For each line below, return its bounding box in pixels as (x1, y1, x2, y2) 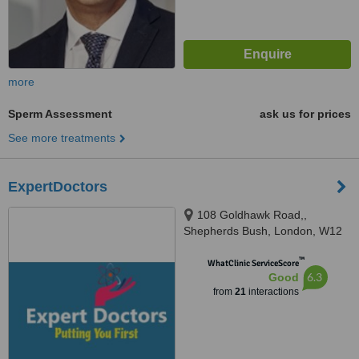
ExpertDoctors (8, 179, 107, 195)
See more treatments (8, 131, 115, 144)
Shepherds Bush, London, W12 (184, 224, 342, 237)
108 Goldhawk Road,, (197, 208, 307, 221)
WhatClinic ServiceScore (207, 258, 299, 268)
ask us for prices (260, 107, 351, 120)
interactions (245, 286, 299, 297)
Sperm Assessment (8, 107, 112, 120)
